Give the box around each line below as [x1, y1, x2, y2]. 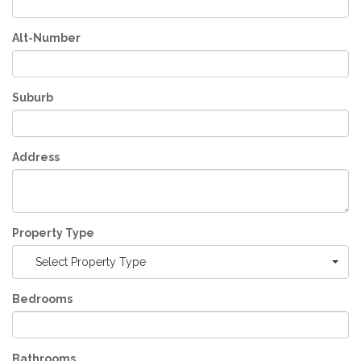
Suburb [12, 90, 53, 104]
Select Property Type [35, 255, 146, 268]
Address [12, 150, 60, 164]
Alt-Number [12, 31, 81, 44]
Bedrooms [12, 292, 73, 305]
